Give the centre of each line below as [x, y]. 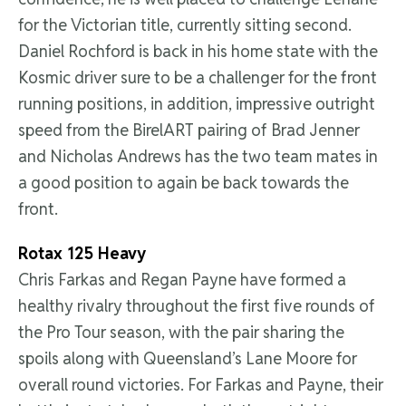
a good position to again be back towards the [184, 183]
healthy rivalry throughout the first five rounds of [197, 306]
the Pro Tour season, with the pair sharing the [181, 333]
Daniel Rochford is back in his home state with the [198, 52]
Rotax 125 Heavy [82, 254]
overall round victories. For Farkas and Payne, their [201, 385]
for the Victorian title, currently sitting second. [185, 25]
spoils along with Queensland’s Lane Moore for [188, 359]
